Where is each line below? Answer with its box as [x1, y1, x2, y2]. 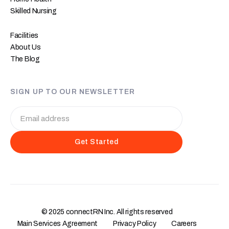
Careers [171, 219, 197, 227]
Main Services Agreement [17, 219, 98, 227]
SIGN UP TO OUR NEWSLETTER [10, 87, 135, 96]
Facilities [10, 31, 39, 39]
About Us [10, 43, 41, 51]
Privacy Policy [113, 219, 156, 227]
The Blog [10, 55, 40, 63]
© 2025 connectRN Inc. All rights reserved [41, 208, 173, 216]
